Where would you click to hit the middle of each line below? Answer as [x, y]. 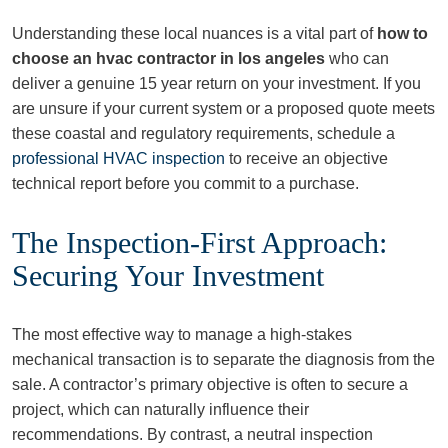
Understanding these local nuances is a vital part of [194, 33]
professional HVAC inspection [118, 158]
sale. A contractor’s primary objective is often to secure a [210, 384]
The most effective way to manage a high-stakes [182, 334]
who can [357, 58]
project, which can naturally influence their [160, 409]
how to [402, 33]
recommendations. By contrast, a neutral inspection [192, 434]
